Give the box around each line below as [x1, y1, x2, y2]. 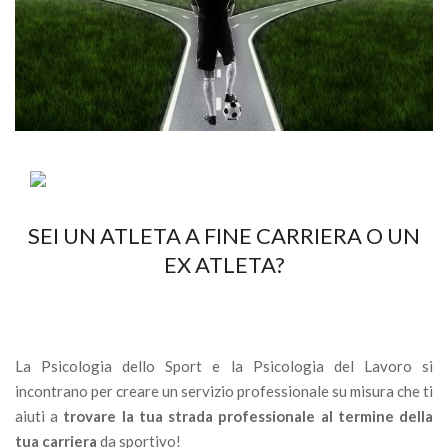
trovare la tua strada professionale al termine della [63, 407, 434, 426]
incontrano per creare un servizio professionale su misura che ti [15, 382, 433, 401]
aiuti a [15, 407, 64, 426]
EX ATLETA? [163, 251, 285, 279]
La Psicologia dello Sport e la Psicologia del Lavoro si [15, 357, 433, 376]
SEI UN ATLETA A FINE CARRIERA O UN [28, 222, 420, 250]
